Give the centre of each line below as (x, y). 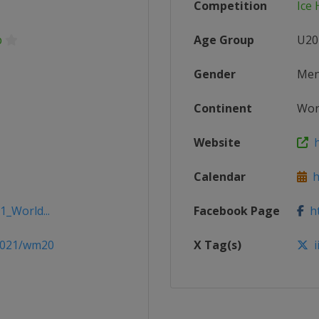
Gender (215, 74)
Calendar (220, 177)
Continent (223, 108)
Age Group (224, 40)
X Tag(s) (218, 245)
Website (217, 142)
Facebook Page (237, 211)
